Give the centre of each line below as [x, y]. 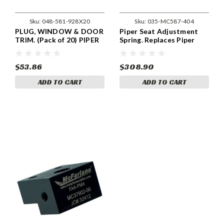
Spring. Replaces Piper [157, 39]
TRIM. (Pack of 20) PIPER [57, 39]
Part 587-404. [143, 48]
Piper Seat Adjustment [159, 31]
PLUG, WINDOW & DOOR [59, 31]
